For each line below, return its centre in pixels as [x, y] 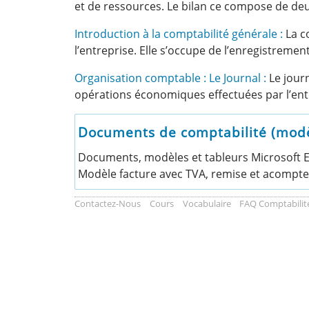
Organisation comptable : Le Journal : [170, 78]
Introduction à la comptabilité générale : [179, 34]
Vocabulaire [207, 203]
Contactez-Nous [108, 203]
